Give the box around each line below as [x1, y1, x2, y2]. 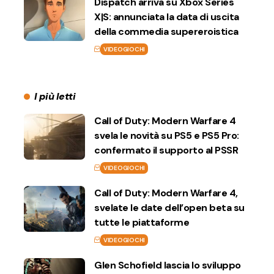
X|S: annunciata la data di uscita [94, 10, 239, 23]
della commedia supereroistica [94, 24, 239, 38]
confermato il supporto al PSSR [94, 143, 238, 157]
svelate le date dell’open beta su [94, 201, 245, 214]
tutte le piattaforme [94, 215, 189, 229]
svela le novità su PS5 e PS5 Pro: [94, 128, 239, 142]
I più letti [34, 89, 76, 103]
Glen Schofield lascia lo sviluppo [94, 258, 241, 272]
